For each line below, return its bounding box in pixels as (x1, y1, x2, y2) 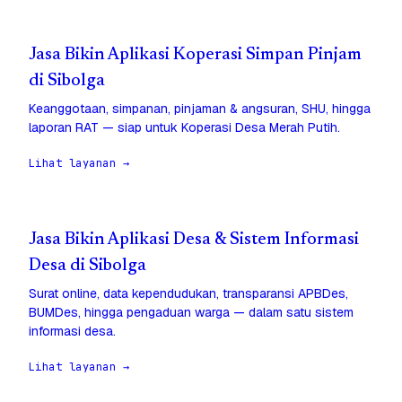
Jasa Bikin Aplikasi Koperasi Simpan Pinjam (29, 47, 362, 65)
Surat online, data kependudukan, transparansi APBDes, (29, 285, 348, 302)
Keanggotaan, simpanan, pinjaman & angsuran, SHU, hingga (29, 100, 371, 118)
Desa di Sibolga (29, 258, 146, 275)
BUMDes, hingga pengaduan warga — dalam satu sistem (29, 304, 354, 321)
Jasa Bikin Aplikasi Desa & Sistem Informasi (29, 232, 359, 249)
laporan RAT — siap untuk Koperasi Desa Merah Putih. (29, 119, 340, 136)
